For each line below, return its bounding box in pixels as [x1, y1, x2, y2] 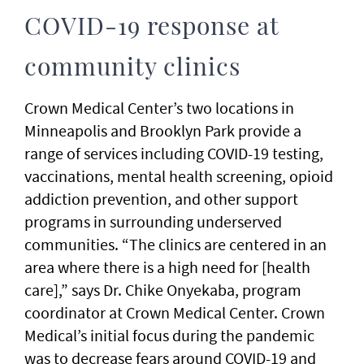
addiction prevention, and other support [24, 188, 298, 210]
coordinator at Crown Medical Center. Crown [24, 302, 325, 323]
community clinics [24, 56, 240, 81]
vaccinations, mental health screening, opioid [24, 166, 333, 187]
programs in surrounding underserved [24, 211, 282, 232]
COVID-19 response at [24, 15, 279, 41]
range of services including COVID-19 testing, [24, 143, 323, 164]
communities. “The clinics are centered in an [24, 234, 327, 255]
